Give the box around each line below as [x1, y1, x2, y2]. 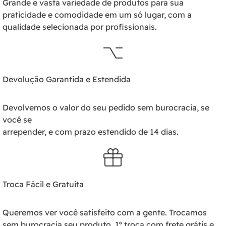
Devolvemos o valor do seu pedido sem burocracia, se [3, 102, 209, 113]
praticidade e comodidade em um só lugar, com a [3, 10, 192, 20]
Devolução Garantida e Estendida [3, 74, 131, 85]
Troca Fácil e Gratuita [3, 179, 84, 190]
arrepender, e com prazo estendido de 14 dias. [3, 127, 179, 137]
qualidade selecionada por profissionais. [3, 22, 157, 32]
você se [3, 115, 32, 125]
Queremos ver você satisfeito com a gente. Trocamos [3, 207, 207, 218]
